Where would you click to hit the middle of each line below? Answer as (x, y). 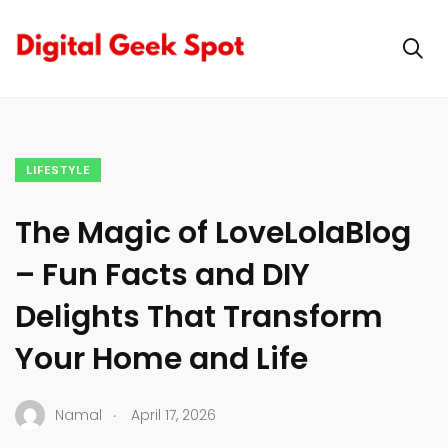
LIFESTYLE (58, 171)
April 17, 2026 (173, 414)
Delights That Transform (199, 317)
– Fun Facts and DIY (162, 275)
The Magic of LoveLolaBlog (213, 233)
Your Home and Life (161, 359)
